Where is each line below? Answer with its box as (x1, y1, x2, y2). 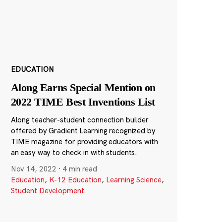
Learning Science (106, 175, 162, 185)
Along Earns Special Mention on (10, 81, 156, 94)
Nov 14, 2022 (10, 164, 57, 174)
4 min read (62, 164, 97, 174)
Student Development (10, 186, 84, 196)
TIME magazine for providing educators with (10, 137, 158, 147)
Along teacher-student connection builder (10, 115, 149, 125)
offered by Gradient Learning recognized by (10, 126, 156, 136)
